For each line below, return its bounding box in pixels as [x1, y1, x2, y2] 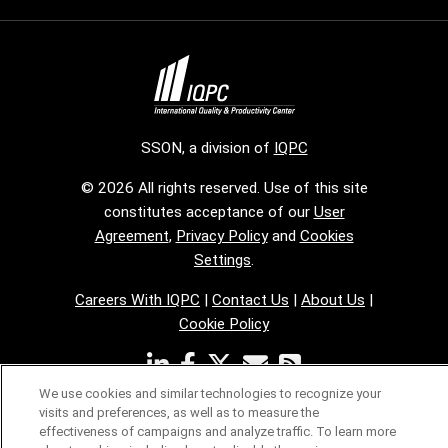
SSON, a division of [140, 139, 274, 158]
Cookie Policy [179, 315, 269, 334]
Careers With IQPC [75, 291, 200, 310]
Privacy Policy [175, 227, 268, 246]
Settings [194, 251, 251, 270]
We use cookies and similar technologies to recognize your [39, 386, 381, 401]
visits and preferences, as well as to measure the [39, 405, 319, 420]
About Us [301, 291, 365, 310]
